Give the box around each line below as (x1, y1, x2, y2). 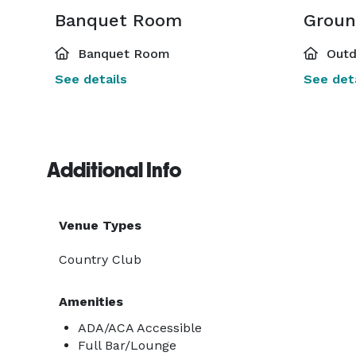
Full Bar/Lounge (78, 338, 176, 353)
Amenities (59, 294, 123, 309)
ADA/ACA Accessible (78, 320, 202, 335)
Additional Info (47, 158, 181, 182)
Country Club (59, 252, 141, 267)
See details (55, 72, 127, 87)
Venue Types (59, 218, 141, 233)
